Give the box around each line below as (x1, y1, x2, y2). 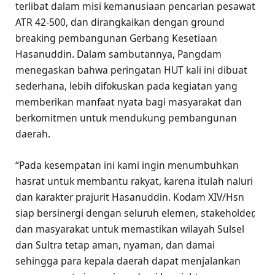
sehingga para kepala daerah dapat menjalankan (15, 254, 241, 268)
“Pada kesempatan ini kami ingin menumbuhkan (15, 158, 239, 172)
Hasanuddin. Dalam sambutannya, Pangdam (15, 47, 222, 61)
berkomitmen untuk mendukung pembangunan (15, 111, 237, 125)
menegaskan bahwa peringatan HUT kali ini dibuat (15, 63, 247, 77)
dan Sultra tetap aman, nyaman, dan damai (15, 238, 215, 252)
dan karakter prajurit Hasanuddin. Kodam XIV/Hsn (15, 190, 244, 204)
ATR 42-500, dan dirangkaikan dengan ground (15, 15, 225, 29)
